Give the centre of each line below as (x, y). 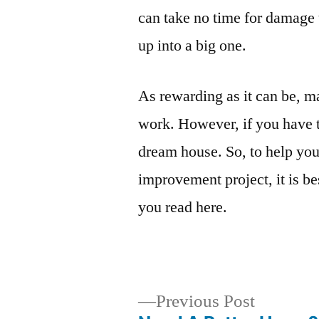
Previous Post (206, 301)
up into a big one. (193, 45)
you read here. (183, 207)
